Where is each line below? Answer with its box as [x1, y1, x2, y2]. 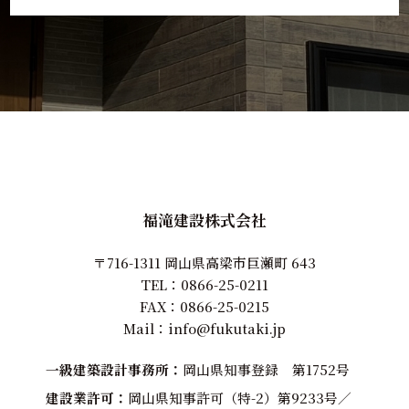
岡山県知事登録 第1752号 [182, 359, 350, 379]
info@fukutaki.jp [168, 318, 286, 338]
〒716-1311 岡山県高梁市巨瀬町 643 [93, 252, 316, 272]
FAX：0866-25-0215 [140, 296, 269, 316]
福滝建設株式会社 [142, 208, 267, 231]
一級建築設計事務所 [45, 359, 169, 379]
